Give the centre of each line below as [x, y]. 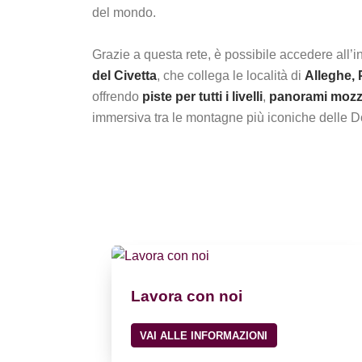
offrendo [117, 97]
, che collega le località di [231, 76]
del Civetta [124, 76]
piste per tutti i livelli [202, 97]
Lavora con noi [187, 296]
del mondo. [124, 13]
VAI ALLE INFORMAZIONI [204, 335]
